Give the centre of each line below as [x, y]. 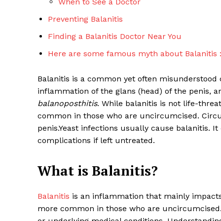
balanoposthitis [67, 104]
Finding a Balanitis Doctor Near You [115, 37]
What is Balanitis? [98, 171]
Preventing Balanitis [85, 19]
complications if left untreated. [96, 141]
